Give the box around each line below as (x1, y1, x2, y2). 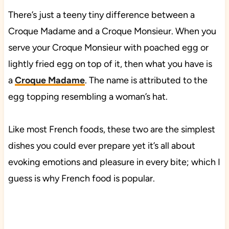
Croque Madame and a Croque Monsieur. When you (8, 25, 216, 37)
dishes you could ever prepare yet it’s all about (8, 140, 195, 151)
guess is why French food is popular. (8, 172, 155, 184)
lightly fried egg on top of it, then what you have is (8, 58, 212, 70)
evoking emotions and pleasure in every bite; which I (8, 156, 220, 168)
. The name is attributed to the (84, 74, 208, 86)
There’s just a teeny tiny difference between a (8, 9, 195, 20)
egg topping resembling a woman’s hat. (8, 90, 168, 102)
